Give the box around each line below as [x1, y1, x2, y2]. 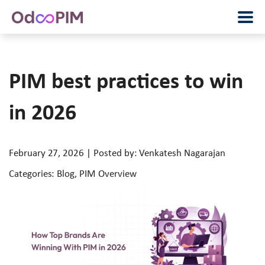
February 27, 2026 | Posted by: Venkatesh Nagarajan [9, 147, 225, 159]
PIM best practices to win [9, 69, 243, 92]
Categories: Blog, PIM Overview [9, 168, 137, 179]
